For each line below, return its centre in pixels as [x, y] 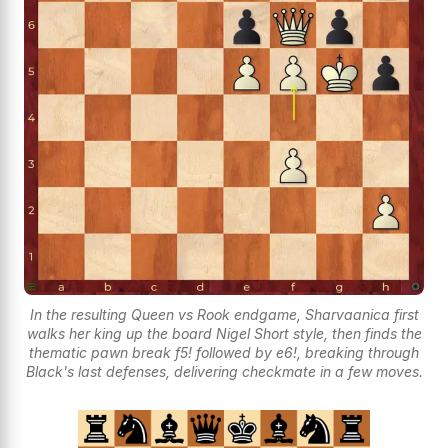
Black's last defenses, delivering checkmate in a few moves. [224, 371]
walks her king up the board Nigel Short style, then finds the [224, 333]
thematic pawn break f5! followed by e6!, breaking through [224, 352]
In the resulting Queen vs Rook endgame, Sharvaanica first [224, 314]
